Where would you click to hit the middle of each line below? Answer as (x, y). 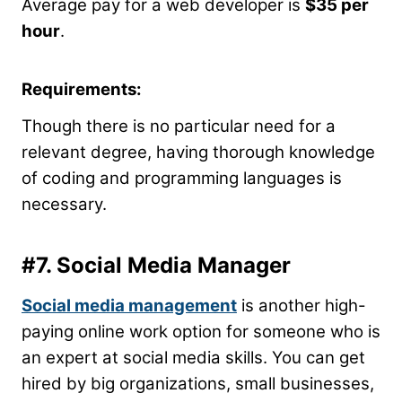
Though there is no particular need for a (179, 127)
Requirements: (82, 90)
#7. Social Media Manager (156, 266)
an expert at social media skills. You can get (193, 358)
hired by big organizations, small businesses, (198, 384)
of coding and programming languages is (182, 179)
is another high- (301, 306)
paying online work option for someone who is (201, 332)
